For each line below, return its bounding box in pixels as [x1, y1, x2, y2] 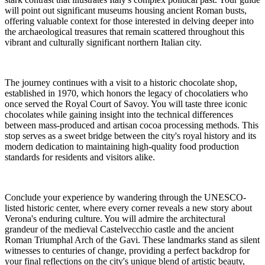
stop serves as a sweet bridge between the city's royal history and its [5, 130, 256, 141]
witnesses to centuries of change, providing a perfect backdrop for [5, 245, 250, 256]
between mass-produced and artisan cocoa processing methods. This [5, 119, 258, 130]
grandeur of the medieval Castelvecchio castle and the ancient [5, 224, 234, 234]
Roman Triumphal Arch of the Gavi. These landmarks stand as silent [5, 234, 260, 245]
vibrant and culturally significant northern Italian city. [5, 37, 202, 47]
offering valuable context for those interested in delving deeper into [5, 15, 254, 26]
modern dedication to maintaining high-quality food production [5, 141, 239, 151]
